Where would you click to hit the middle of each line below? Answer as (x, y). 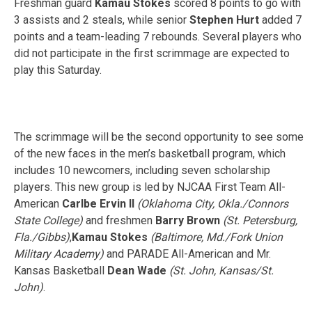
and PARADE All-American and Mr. (187, 253)
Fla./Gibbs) (42, 237)
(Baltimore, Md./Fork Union (217, 237)
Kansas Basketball (61, 270)
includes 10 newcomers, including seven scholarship (142, 170)
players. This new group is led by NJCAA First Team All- (150, 187)
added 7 (280, 19)
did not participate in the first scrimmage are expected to (152, 53)
